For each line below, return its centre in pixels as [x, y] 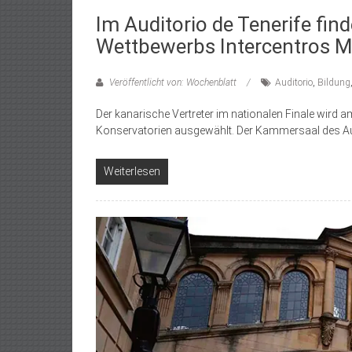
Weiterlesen [132, 171]
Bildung [334, 82]
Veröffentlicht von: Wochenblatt [173, 82]
